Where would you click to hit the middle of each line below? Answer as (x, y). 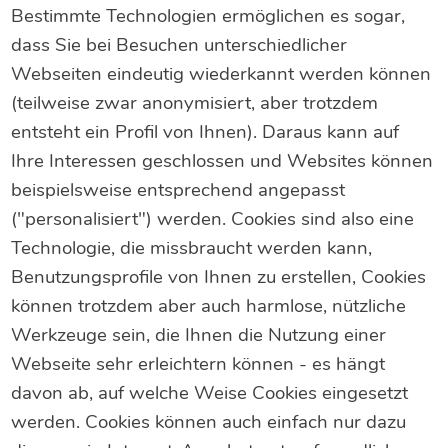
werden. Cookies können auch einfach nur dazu (209, 422)
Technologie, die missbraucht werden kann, (192, 248)
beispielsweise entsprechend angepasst (178, 190)
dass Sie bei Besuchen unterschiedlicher (179, 45)
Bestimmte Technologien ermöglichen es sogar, (208, 16)
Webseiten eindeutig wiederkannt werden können (221, 74)
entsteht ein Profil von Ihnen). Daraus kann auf (205, 132)
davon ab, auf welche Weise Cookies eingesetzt (210, 393)
